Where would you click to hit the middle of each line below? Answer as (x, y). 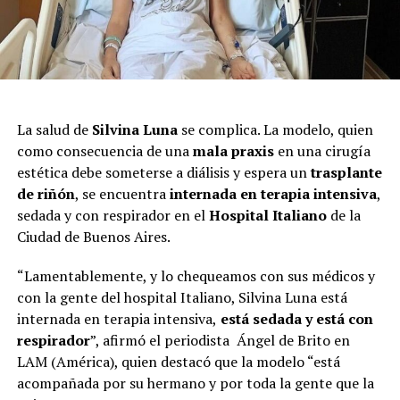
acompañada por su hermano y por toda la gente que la (195, 383)
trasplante (346, 172)
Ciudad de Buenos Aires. (93, 236)
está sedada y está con (295, 318)
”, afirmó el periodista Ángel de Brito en (220, 340)
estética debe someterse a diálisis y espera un (163, 172)
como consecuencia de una (104, 150)
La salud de (54, 129)
